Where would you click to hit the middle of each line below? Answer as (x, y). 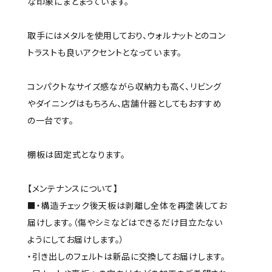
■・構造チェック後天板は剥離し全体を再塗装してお (127, 205)
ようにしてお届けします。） (76, 239)
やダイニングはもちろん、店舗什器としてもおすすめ (125, 103)
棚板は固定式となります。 (76, 154)
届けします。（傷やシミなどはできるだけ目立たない (125, 222)
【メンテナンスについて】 (73, 188)
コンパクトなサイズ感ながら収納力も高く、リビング (124, 86)
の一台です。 (51, 120)
